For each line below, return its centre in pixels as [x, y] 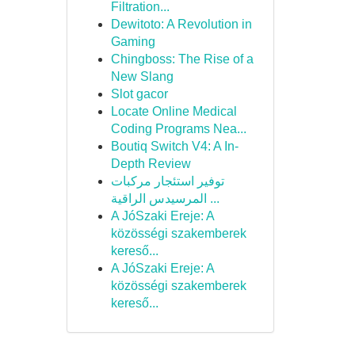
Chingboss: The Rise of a [182, 59]
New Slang [142, 76]
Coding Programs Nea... [178, 129]
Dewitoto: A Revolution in [181, 24]
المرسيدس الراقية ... [213, 198]
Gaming [133, 42]
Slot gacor [139, 94]
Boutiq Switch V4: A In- [174, 146]
